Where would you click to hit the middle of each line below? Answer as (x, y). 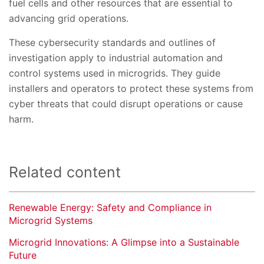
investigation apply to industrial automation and (116, 58)
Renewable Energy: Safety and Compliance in (110, 208)
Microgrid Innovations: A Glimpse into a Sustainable (124, 242)
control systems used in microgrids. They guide (115, 73)
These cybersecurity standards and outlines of (112, 43)
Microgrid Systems (51, 221)
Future (23, 255)
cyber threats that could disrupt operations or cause (126, 104)
